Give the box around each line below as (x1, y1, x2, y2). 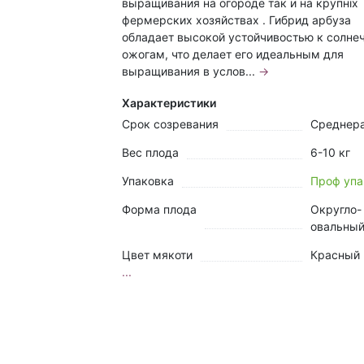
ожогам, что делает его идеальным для (122, 46, 344, 61)
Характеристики (122, 95, 216, 110)
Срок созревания (122, 116, 219, 131)
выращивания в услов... (122, 63, 258, 78)
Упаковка (122, 173, 174, 188)
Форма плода (122, 201, 197, 216)
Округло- (310, 201, 362, 216)
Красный (310, 247, 360, 262)
